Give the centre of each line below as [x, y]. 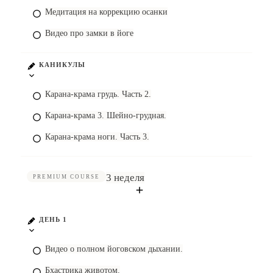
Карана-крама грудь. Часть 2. [98, 94]
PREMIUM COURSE [66, 177]
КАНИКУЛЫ [62, 65]
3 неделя [125, 178]
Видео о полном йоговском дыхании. [114, 249]
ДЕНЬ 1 [53, 219]
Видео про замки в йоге [89, 33]
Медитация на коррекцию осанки [106, 12]
